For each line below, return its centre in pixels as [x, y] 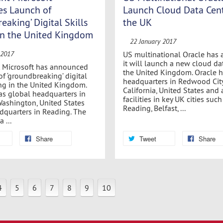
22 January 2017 [153, 42]
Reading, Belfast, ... [154, 108]
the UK [137, 22]
